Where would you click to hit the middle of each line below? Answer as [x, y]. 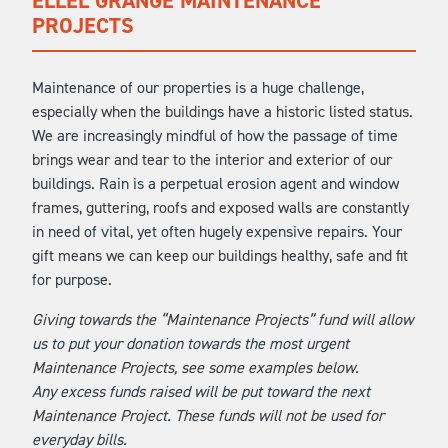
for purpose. [72, 279]
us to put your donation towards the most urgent [190, 343]
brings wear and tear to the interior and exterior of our [212, 159]
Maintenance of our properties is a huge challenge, [198, 87]
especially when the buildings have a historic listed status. [222, 111]
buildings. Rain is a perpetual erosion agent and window [215, 183]
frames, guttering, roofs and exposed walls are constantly [220, 207]
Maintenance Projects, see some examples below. [195, 367]
